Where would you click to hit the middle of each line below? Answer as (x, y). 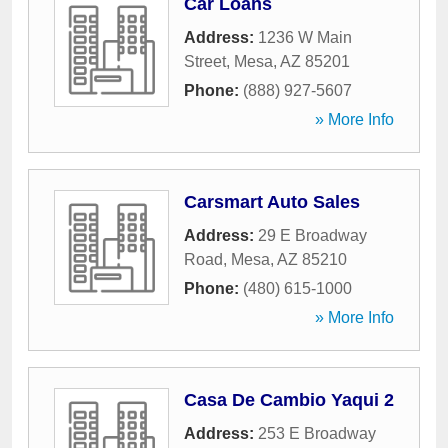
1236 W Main (305, 37)
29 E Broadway (312, 235)
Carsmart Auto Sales (272, 202)
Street (205, 61)
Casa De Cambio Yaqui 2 (289, 400)
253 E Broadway (317, 433)
